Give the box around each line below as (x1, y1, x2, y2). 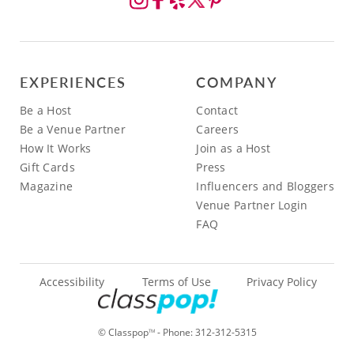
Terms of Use (142, 274, 212, 290)
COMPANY (196, 72, 277, 92)
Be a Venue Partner (20, 122, 126, 137)
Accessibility (40, 274, 105, 290)
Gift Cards (20, 160, 75, 175)
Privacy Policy (247, 274, 318, 290)
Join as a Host (196, 141, 271, 156)
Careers (196, 122, 239, 137)
